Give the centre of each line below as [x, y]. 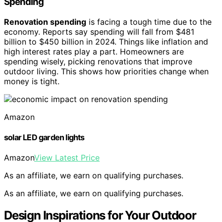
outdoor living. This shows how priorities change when [106, 71]
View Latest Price [67, 158]
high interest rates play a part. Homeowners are [94, 51]
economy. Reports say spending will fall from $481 [99, 31]
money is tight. [32, 81]
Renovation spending [45, 22]
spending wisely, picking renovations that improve [98, 61]
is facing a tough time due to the [149, 22]
